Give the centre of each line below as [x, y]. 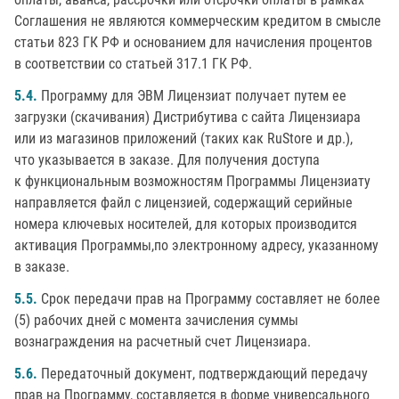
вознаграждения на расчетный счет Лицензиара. [163, 342]
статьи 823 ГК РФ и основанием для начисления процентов [193, 42]
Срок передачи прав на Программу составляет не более [209, 299]
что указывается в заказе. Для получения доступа [167, 160]
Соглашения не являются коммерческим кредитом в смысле [198, 21]
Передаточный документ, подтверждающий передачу [203, 374]
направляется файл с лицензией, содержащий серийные [183, 203]
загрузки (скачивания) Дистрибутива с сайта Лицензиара [187, 117]
